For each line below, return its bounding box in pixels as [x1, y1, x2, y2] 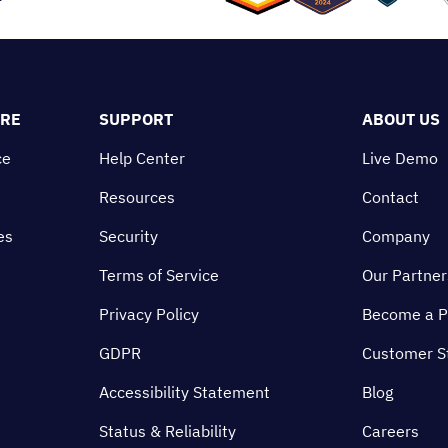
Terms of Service [99, 265, 219, 285]
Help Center [99, 148, 185, 168]
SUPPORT [99, 109, 173, 129]
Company [362, 226, 430, 246]
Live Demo [362, 148, 438, 168]
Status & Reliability [99, 421, 236, 441]
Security [99, 226, 158, 246]
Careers [362, 421, 419, 441]
